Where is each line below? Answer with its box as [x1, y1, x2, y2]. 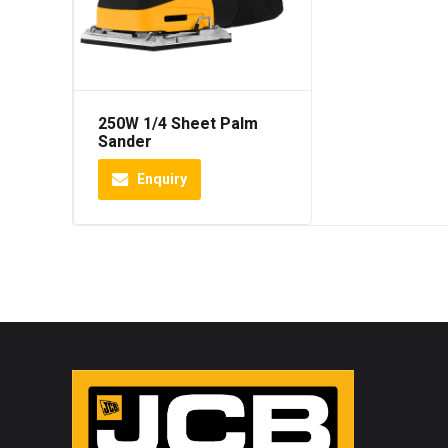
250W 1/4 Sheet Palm [98, 112, 258, 137]
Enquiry [137, 168, 187, 190]
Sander [98, 130, 152, 155]
